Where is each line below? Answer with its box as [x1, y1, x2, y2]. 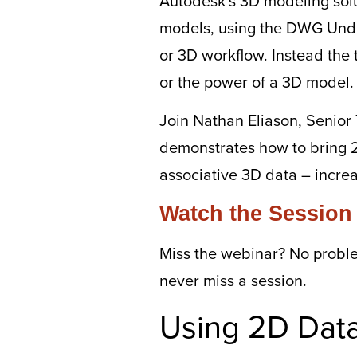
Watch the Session [159, 201, 352, 226]
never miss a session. [159, 268, 307, 292]
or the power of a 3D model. [159, 69, 354, 93]
